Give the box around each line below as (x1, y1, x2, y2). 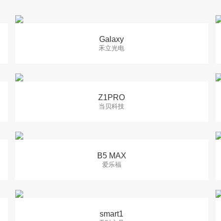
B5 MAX (97, 151, 126, 160)
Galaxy (99, 35, 124, 43)
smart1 (100, 210, 124, 218)
